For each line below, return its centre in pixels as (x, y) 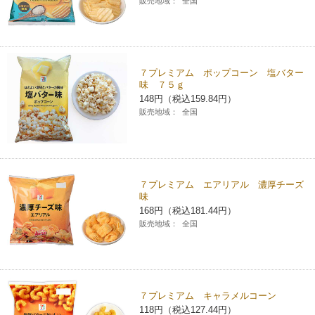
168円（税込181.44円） (188, 210)
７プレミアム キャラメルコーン (208, 296)
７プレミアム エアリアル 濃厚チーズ (222, 184)
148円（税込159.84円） (188, 99)
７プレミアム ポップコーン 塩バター (222, 73)
